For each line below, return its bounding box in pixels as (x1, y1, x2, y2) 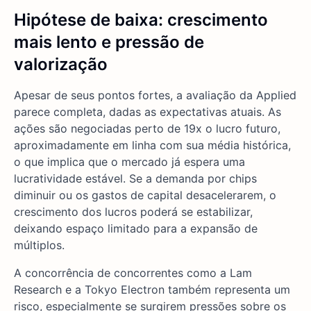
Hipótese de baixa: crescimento (14, 10, 268, 31)
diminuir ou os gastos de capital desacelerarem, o (14, 188, 276, 203)
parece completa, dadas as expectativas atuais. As (14, 105, 281, 119)
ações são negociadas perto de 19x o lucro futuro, (14, 121, 280, 136)
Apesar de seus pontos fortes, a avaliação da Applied (14, 88, 296, 103)
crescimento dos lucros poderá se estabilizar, (14, 205, 253, 219)
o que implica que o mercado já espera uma (14, 155, 245, 169)
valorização (14, 54, 108, 75)
